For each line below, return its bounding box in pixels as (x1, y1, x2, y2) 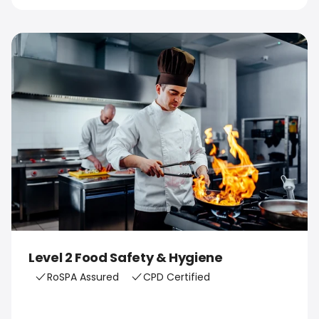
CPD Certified (143, 269, 210, 284)
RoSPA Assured (47, 269, 119, 284)
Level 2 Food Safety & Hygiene (28, 248, 223, 266)
